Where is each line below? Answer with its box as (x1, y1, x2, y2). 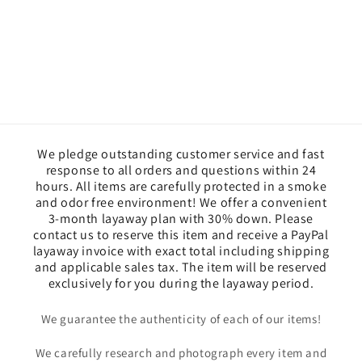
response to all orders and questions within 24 (45, 162, 317, 179)
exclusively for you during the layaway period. (48, 275, 314, 293)
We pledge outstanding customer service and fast (37, 145, 325, 163)
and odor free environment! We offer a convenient (35, 194, 327, 212)
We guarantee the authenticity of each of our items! (40, 311, 322, 327)
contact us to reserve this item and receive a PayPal (33, 226, 329, 244)
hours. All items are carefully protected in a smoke (35, 178, 327, 196)
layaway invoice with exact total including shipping (32, 242, 330, 260)
